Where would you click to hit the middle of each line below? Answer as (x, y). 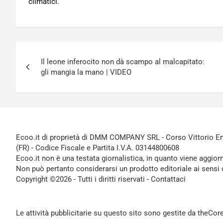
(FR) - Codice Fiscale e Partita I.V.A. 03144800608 (98, 148)
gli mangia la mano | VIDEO (86, 72)
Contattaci (168, 179)
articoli (40, 72)
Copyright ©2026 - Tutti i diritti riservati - (83, 179)
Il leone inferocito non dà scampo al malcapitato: (123, 62)
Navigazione (59, 51)
